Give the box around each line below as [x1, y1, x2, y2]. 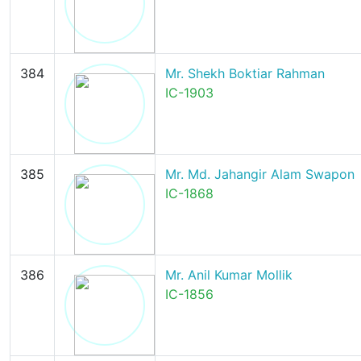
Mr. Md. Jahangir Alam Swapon [164, 166, 355, 182]
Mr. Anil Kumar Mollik [164, 267, 293, 283]
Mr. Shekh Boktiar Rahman [164, 65, 325, 81]
